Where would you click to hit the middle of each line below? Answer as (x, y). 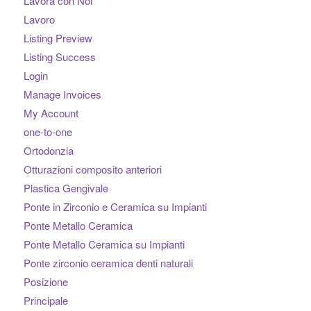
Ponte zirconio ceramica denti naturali (108, 263)
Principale (45, 301)
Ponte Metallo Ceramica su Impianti (104, 244)
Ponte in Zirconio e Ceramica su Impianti (115, 207)
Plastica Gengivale (66, 188)
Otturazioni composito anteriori (92, 169)
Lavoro (39, 19)
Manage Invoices (62, 94)
